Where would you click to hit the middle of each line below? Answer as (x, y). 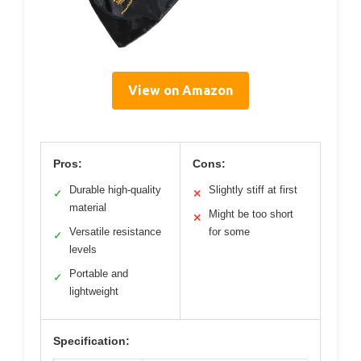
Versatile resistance (115, 231)
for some (229, 231)
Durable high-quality (115, 189)
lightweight (94, 291)
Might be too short (251, 214)
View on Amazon (180, 90)
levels (83, 249)
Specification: (91, 340)
